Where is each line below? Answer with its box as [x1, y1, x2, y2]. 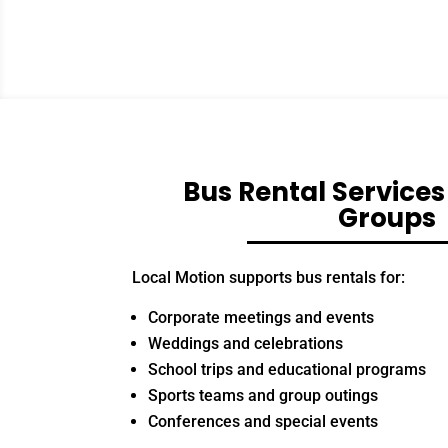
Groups [338, 200, 437, 237]
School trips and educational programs [148, 360, 426, 380]
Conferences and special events [148, 412, 378, 432]
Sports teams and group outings [148, 386, 378, 406]
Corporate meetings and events [148, 308, 374, 328]
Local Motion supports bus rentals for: [132, 268, 405, 288]
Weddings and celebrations [148, 334, 343, 354]
